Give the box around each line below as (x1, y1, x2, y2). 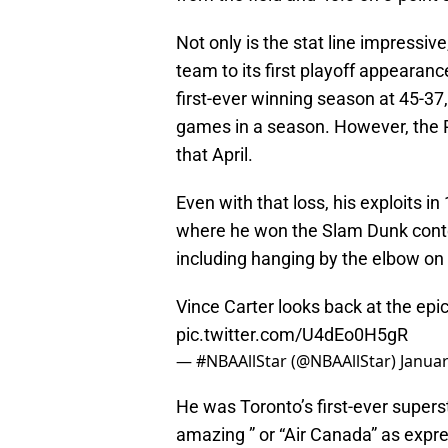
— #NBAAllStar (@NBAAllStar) (176, 349, 400, 372)
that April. (176, 143, 253, 165)
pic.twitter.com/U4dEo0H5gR (176, 323, 408, 345)
